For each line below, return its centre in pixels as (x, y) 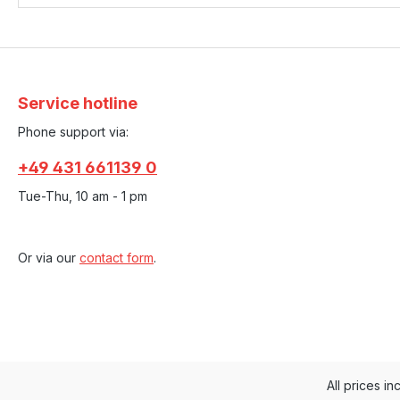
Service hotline (78, 103)
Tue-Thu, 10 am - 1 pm (83, 196)
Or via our (49, 258)
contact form (117, 258)
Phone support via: (73, 132)
